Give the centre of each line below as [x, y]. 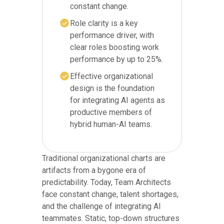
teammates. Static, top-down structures [111, 218]
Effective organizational [111, 76]
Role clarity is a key [104, 23]
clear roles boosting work [114, 47]
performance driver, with [112, 35]
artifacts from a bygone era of [94, 170]
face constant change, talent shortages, [110, 194]
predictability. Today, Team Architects [106, 182]
